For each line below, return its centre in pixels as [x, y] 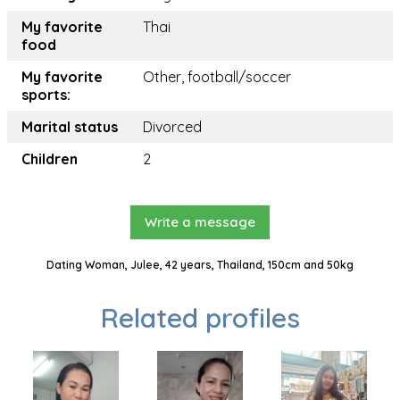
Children [50, 159]
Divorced [172, 127]
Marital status [70, 127]
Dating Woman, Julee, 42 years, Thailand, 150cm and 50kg [200, 265]
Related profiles [200, 318]
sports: [46, 95]
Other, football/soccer [217, 77]
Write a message [200, 222]
